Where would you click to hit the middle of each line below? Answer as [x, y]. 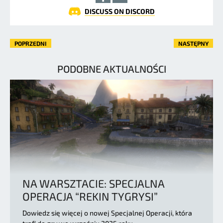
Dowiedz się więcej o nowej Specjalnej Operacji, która [107, 213]
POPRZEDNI [31, 43]
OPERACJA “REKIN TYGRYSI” [90, 196]
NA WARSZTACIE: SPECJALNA [93, 183]
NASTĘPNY [193, 43]
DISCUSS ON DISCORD [119, 11]
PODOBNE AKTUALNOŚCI [111, 68]
